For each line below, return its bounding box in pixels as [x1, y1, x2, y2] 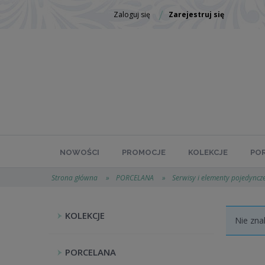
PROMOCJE [122, 148, 166, 157]
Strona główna [51, 173, 98, 183]
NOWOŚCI [60, 148, 99, 157]
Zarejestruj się [169, 9, 224, 20]
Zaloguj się [114, 9, 150, 20]
